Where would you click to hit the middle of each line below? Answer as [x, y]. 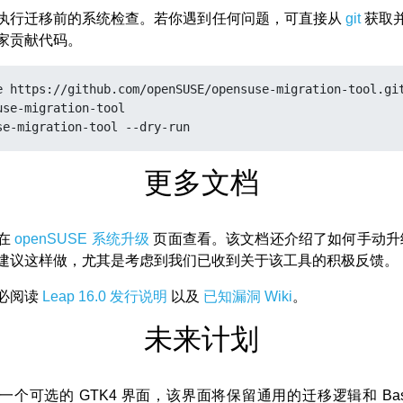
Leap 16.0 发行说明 [105, 296]
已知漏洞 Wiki [248, 296]
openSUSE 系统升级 [82, 238]
